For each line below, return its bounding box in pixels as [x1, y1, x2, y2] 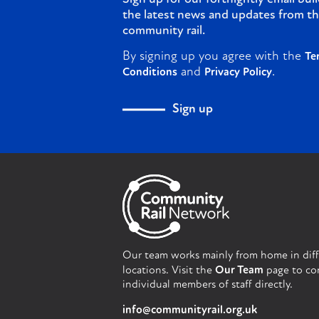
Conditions [122, 67, 177, 79]
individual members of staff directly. [122, 279, 293, 291]
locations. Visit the [122, 265, 215, 277]
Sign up [172, 103, 213, 117]
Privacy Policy [204, 67, 272, 79]
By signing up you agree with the [122, 50, 305, 64]
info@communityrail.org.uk [122, 304, 257, 316]
